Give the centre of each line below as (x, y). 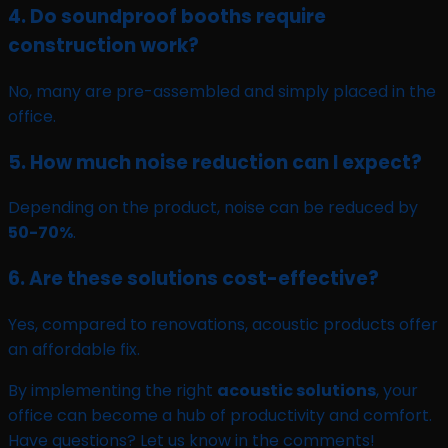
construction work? (103, 46)
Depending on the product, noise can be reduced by (213, 208)
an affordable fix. (74, 349)
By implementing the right (112, 390)
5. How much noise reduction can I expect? (215, 162)
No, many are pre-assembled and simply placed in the (222, 91)
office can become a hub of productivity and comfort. (220, 415)
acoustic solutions (296, 390)
